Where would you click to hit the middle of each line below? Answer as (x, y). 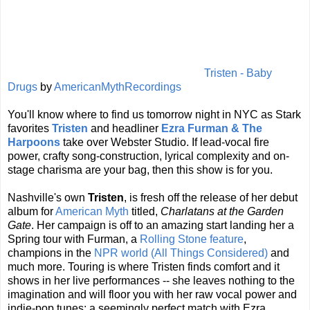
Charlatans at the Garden (222, 211)
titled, (145, 211)
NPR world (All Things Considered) (181, 253)
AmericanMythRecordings (118, 86)
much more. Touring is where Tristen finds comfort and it (144, 266)
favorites (30, 128)
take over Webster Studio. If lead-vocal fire (165, 142)
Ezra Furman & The (212, 128)
